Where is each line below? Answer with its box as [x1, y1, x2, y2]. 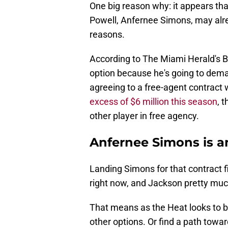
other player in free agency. [90, 110, 199, 122]
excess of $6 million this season [90, 96, 217, 107]
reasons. [90, 29, 125, 40]
